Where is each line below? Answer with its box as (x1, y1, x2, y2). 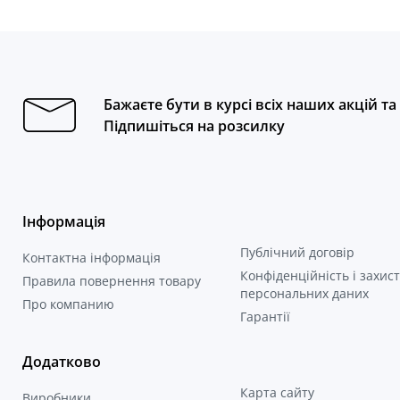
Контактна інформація (22, 249, 161, 267)
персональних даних (239, 285, 369, 303)
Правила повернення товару (22, 272, 201, 290)
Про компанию (22, 296, 114, 313)
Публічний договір (239, 244, 354, 262)
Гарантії (239, 308, 290, 326)
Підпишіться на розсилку (104, 116, 285, 137)
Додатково (22, 352, 101, 372)
